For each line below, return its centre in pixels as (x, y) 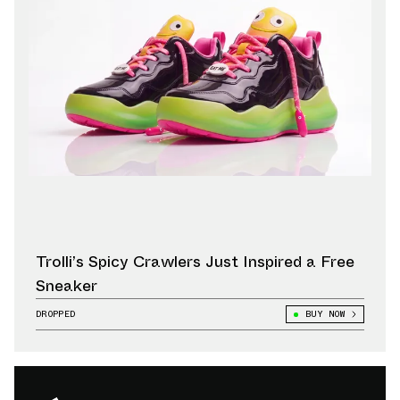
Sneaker (67, 286)
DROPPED (56, 314)
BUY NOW (325, 314)
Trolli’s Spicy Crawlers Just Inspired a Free (195, 262)
